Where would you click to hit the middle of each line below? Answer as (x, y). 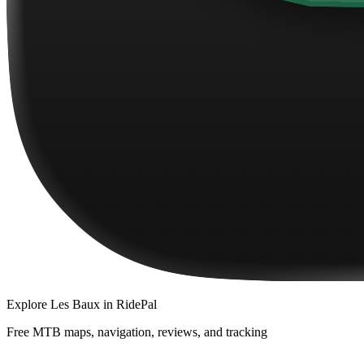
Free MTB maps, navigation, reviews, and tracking (137, 331)
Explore (28, 304)
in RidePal (128, 304)
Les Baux (75, 304)
